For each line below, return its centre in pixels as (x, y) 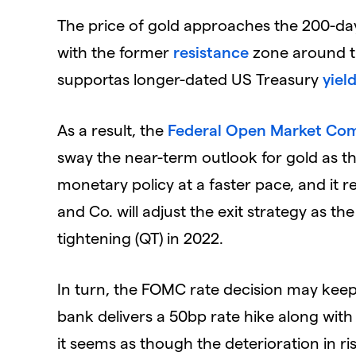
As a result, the (112, 129)
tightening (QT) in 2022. (140, 237)
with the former (115, 51)
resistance (211, 51)
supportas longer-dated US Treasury (190, 78)
